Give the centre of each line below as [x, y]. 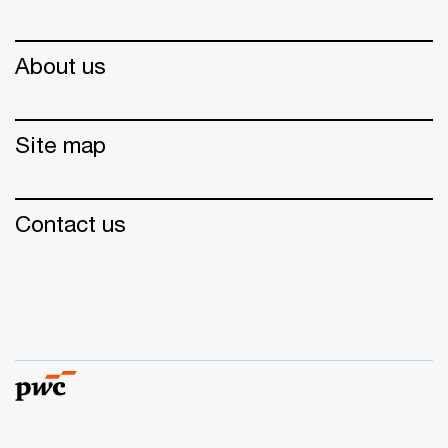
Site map [60, 145]
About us [60, 66]
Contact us [70, 224]
